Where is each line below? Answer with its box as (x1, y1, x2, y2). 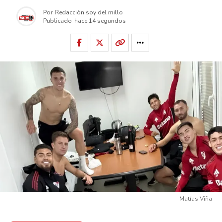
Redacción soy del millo (55, 8, 123, 16)
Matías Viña (179, 195, 212, 203)
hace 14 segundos (74, 16, 126, 25)
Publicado (43, 16, 72, 25)
